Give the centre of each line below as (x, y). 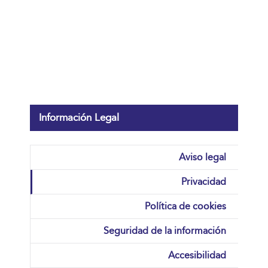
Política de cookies (185, 206)
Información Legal (79, 118)
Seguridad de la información (165, 231)
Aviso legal (202, 157)
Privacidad (204, 182)
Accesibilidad (197, 255)
